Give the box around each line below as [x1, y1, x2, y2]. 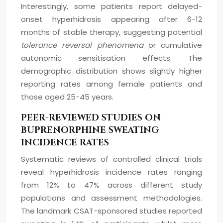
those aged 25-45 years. [21, 92, 113, 102]
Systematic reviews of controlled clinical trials [21, 154, 202, 164]
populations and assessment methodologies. [21, 193, 202, 203]
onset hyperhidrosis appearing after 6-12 [21, 14, 202, 24]
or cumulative [148, 40, 202, 50]
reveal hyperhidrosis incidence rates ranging [21, 167, 202, 177]
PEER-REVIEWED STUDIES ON [21, 111, 161, 124]
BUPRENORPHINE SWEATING [21, 124, 159, 136]
